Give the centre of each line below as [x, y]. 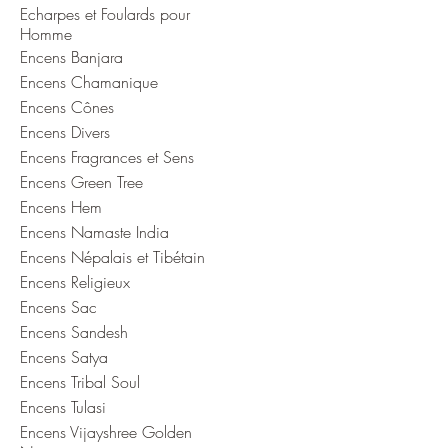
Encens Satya [64, 356]
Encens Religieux [75, 281]
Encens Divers [65, 131]
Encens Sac [58, 306]
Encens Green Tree [81, 181]
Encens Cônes [67, 106]
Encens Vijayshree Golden [106, 431]
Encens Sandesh [74, 331]
